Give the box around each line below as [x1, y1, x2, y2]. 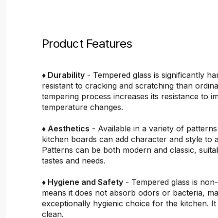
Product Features [42, 36, 132, 51]
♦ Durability [42, 70, 85, 80]
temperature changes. [42, 102, 124, 112]
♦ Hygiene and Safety [42, 177, 124, 187]
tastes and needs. [42, 155, 106, 165]
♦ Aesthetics [42, 123, 90, 133]
